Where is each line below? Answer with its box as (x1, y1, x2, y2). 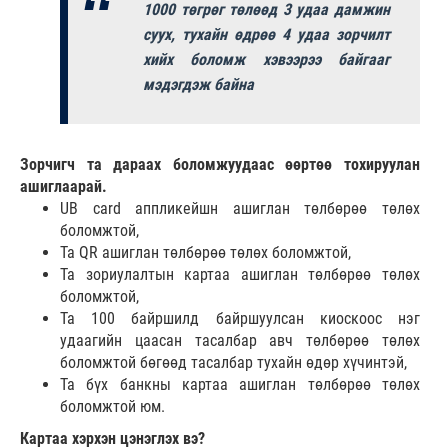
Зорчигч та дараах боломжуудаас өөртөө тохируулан (20, 154, 420, 174)
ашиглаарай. (20, 176, 107, 196)
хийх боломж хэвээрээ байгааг (143, 49, 390, 69)
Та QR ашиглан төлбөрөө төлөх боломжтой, (60, 242, 351, 262)
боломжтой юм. (60, 396, 165, 416)
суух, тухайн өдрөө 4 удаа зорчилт (143, 24, 390, 44)
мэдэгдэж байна (143, 74, 254, 94)
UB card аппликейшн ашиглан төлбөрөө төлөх (60, 198, 420, 218)
